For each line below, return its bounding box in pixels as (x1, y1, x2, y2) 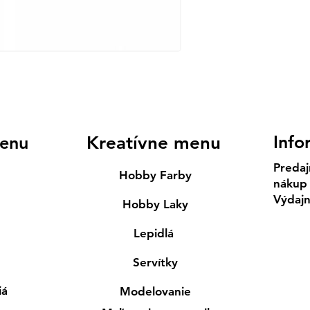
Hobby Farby (119, 167, 192, 182)
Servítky (133, 255, 179, 269)
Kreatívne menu (86, 131, 221, 154)
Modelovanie (120, 284, 192, 298)
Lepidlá (134, 226, 178, 240)
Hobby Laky (122, 197, 189, 211)
